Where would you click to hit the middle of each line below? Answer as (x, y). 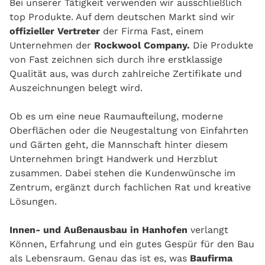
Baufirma (211, 258)
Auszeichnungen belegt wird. (76, 88)
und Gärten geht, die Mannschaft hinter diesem (119, 144)
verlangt (208, 230)
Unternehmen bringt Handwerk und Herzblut (114, 159)
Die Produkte (222, 45)
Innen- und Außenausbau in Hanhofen (98, 230)
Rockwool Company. (142, 45)
